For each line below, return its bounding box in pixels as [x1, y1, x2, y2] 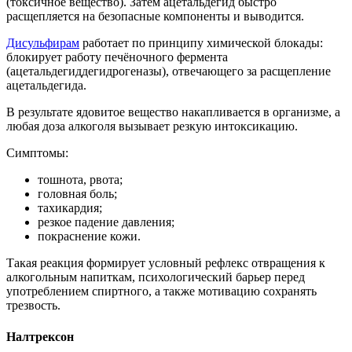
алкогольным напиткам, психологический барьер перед [6, 270, 305, 284]
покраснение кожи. [38, 229, 141, 244]
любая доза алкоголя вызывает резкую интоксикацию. [6, 119, 298, 134]
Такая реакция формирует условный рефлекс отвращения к [6, 256, 325, 270]
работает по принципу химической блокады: [79, 36, 323, 50]
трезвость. [6, 299, 60, 313]
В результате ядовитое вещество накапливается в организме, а [6, 105, 340, 119]
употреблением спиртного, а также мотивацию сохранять [6, 284, 317, 299]
